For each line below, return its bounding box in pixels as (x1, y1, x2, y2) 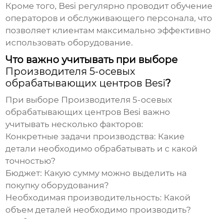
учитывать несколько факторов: (5, 119, 144, 130)
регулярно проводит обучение (76, 1, 213, 11)
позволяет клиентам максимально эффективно (5, 25, 211, 36)
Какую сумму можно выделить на (42, 168, 187, 178)
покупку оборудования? (5, 180, 109, 191)
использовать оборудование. (5, 38, 133, 48)
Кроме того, (5, 1, 59, 11)
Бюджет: (5, 168, 43, 178)
